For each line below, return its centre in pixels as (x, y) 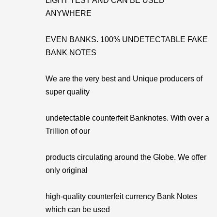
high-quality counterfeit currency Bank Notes (121, 196)
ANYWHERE (69, 13)
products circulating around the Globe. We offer (126, 157)
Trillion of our (68, 131)
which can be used (78, 209)
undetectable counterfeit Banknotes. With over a (127, 118)
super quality (68, 92)
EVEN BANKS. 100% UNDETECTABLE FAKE (127, 39)
